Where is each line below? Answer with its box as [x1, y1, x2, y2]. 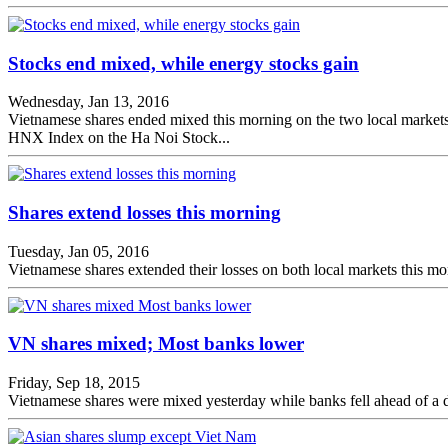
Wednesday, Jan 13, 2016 [8, 93, 169, 111]
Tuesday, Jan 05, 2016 [8, 242, 149, 260]
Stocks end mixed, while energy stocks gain [8, 52, 359, 74]
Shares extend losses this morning [8, 202, 281, 224]
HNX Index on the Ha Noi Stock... [8, 129, 230, 147]
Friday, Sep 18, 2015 [8, 374, 140, 392]
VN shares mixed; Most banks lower [8, 333, 304, 355]
